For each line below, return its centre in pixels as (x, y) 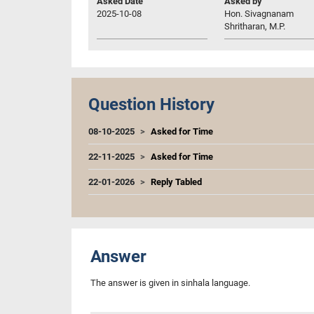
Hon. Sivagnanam (259, 13)
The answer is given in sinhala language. (170, 282)
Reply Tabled (176, 182)
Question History (151, 104)
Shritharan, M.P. (255, 26)
